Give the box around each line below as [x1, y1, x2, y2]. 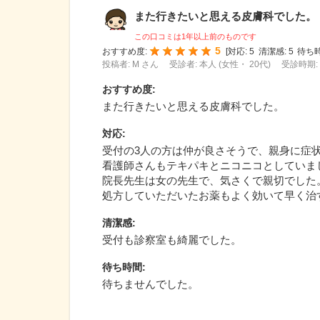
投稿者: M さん [102, 60, 161, 69]
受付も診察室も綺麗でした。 [102, 234, 241, 246]
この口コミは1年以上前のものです [134, 32, 256, 41]
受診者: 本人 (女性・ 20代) [169, 60, 273, 69]
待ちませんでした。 [102, 278, 199, 291]
